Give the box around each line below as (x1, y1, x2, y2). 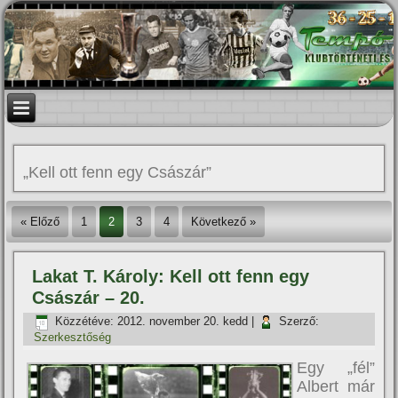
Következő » (191, 215, 257, 228)
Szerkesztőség (34, 330, 112, 344)
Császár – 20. (32, 288, 146, 307)
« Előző (20, 215, 60, 228)
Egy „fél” (297, 359, 375, 377)
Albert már (297, 378, 375, 395)
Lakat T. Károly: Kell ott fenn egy (32, 267, 310, 286)
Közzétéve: (55, 314, 115, 329)
